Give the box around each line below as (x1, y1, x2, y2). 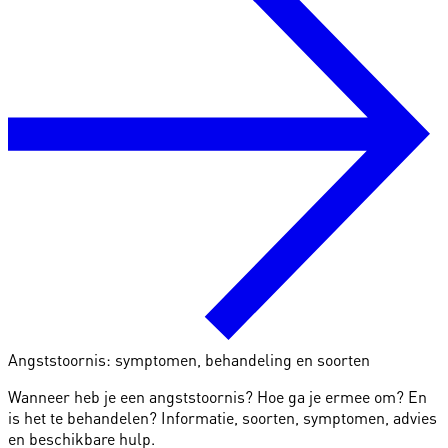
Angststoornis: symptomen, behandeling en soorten (8, 349, 370, 371)
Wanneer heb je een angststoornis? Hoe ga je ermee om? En (8, 386, 427, 408)
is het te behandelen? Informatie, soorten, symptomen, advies (8, 407, 437, 429)
